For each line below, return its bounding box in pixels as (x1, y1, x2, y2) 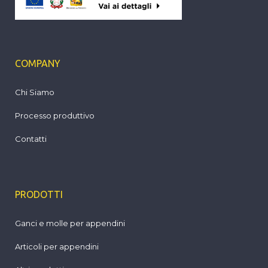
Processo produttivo (15, 111, 95, 120)
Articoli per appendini (15, 242, 99, 251)
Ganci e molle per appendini (15, 218, 125, 228)
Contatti (15, 134, 47, 144)
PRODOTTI (15, 189, 63, 200)
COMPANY (15, 58, 60, 69)
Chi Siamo (15, 87, 54, 97)
